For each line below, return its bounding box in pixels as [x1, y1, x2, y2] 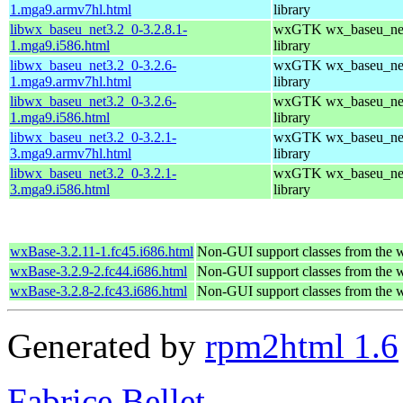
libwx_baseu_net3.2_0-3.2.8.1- [10, 21, 187, 37]
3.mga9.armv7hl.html [10, 145, 131, 161]
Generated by [7, 326, 205, 365]
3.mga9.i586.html [10, 181, 110, 197]
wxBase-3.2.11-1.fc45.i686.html [10, 243, 193, 259]
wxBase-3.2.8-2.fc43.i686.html [10, 282, 187, 299]
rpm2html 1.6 [205, 326, 399, 365]
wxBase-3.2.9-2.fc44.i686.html [10, 263, 187, 279]
